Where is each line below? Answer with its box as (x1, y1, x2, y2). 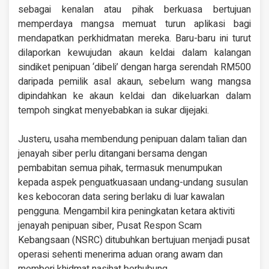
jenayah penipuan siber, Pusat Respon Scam (18, 219, 202, 234)
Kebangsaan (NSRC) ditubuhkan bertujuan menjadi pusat (18, 233, 250, 248)
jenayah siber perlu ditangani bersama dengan (18, 147, 207, 162)
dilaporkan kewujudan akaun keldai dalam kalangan (18, 46, 251, 61)
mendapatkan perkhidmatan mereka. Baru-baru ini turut (18, 31, 251, 46)
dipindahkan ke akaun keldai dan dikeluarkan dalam (18, 89, 251, 104)
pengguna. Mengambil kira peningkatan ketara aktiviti (18, 204, 235, 219)
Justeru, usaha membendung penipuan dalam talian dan (18, 132, 247, 147)
